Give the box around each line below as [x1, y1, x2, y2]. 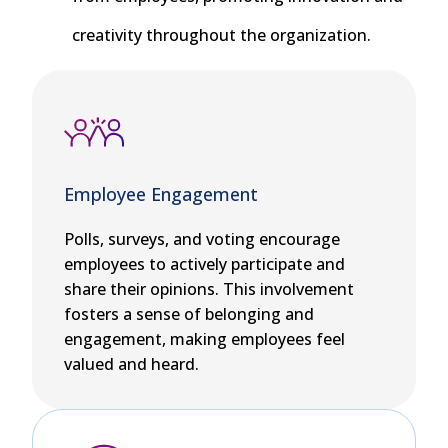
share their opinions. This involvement [64, 278, 354, 301]
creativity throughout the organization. [72, 24, 371, 47]
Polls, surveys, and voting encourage [64, 228, 340, 251]
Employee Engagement [64, 182, 258, 207]
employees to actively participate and [64, 253, 345, 276]
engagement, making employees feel [64, 328, 345, 351]
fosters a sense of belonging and [64, 303, 314, 326]
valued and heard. [64, 353, 199, 376]
